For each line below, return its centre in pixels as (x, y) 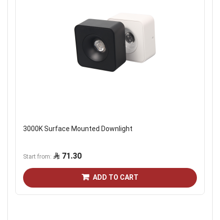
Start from (37, 157)
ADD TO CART (116, 178)
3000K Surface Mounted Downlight (78, 129)
